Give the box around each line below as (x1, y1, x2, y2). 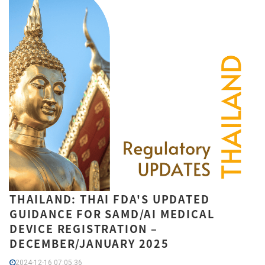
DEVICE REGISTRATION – (9, 220, 158, 237)
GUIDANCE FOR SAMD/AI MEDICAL (9, 205, 215, 222)
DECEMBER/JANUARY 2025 (9, 235, 169, 251)
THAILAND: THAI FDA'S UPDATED (9, 190, 210, 207)
